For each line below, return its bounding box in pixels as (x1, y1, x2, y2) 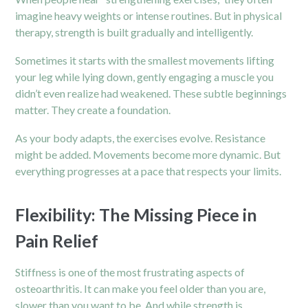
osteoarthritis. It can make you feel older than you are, (15, 281, 266, 295)
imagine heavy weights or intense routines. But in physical (15, 8, 283, 22)
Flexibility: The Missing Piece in (15, 203, 258, 225)
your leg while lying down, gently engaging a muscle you (15, 69, 274, 83)
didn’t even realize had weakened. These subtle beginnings (15, 86, 287, 100)
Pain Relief (15, 230, 99, 251)
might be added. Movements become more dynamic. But (15, 147, 281, 161)
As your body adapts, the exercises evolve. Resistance (15, 131, 266, 144)
